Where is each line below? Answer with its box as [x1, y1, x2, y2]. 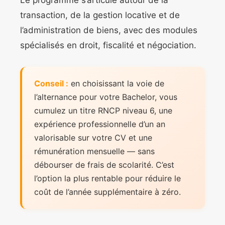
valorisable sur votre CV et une [34, 133, 152, 143]
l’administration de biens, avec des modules [20, 25, 197, 36]
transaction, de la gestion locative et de [20, 10, 180, 21]
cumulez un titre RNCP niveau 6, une [34, 105, 172, 116]
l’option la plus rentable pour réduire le [34, 173, 181, 184]
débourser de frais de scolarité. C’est [34, 160, 174, 170]
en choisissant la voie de [68, 78, 164, 89]
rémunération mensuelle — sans [34, 146, 155, 157]
